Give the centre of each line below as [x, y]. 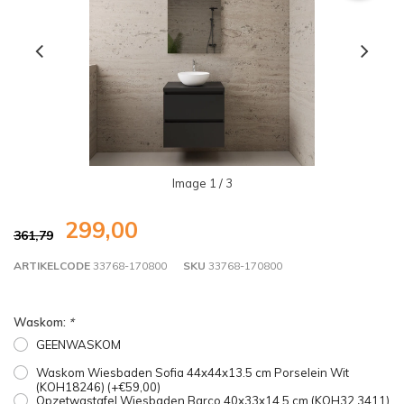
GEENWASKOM [78, 345]
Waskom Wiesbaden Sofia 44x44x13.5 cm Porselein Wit [193, 373]
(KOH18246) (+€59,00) [98, 387]
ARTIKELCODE [52, 266]
